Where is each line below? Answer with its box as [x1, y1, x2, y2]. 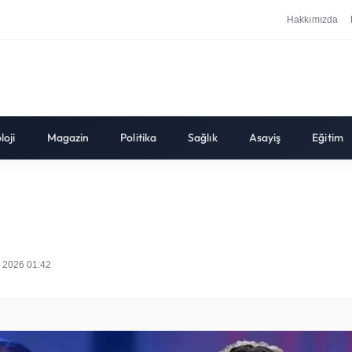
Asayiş [248, 130, 281, 145]
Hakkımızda [287, 13, 339, 25]
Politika [120, 130, 157, 145]
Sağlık [188, 130, 218, 145]
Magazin [46, 130, 90, 145]
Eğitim [312, 130, 343, 145]
